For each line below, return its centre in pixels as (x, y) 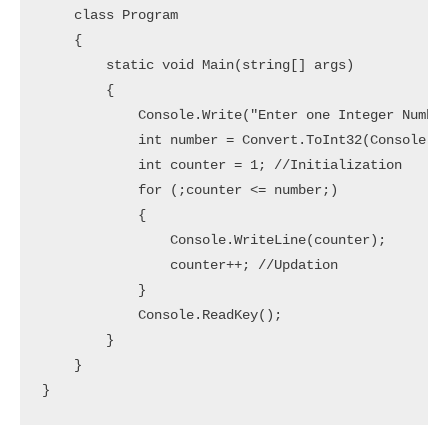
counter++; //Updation (189, 265)
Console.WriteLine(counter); (213, 240)
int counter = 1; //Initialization (221, 165)
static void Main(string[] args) (197, 65)
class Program (109, 15)
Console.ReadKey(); (161, 315)
